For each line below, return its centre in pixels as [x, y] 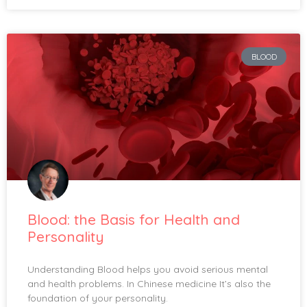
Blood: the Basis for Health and [134, 220]
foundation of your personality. [98, 298]
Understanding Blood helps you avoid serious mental [148, 270]
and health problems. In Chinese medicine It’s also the [149, 284]
